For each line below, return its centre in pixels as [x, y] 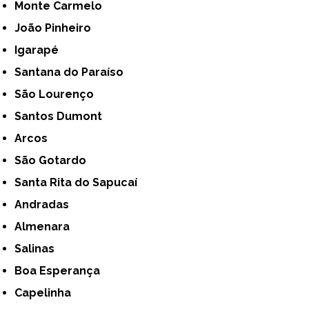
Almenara [46, 226]
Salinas [38, 248]
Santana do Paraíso [73, 72]
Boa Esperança [61, 270]
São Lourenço [58, 94]
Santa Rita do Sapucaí [80, 182]
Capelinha [47, 292]
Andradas [46, 204]
